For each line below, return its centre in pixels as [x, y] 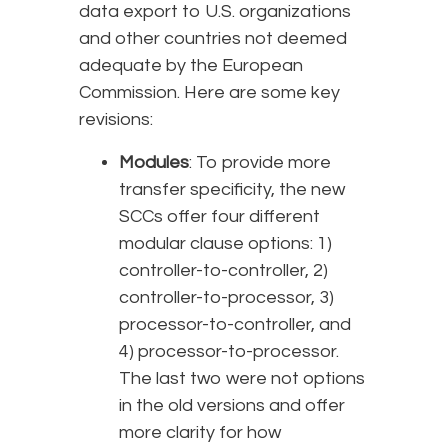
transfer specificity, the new [232, 189]
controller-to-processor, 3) [226, 297]
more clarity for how [200, 432]
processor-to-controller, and [235, 324]
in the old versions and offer [232, 405]
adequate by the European [191, 65]
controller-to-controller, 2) [223, 270]
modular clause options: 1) [225, 243]
